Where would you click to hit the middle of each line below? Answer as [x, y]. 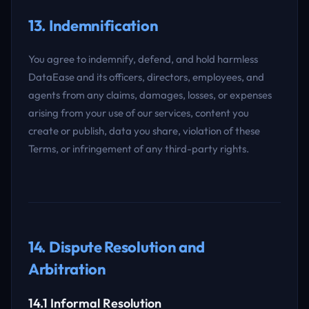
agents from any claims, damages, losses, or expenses [150, 95]
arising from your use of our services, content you [139, 113]
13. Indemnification [93, 26]
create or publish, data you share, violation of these [144, 131]
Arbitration [67, 269]
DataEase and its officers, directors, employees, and [146, 77]
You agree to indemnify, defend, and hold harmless [143, 59]
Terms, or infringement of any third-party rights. [139, 149]
